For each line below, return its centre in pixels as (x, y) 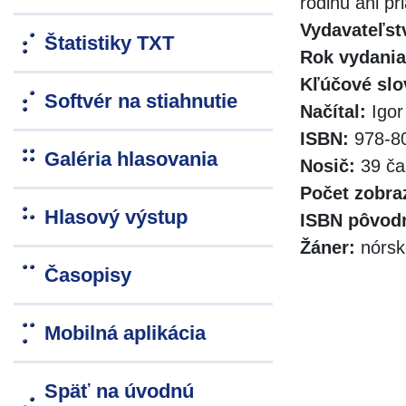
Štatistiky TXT (109, 43)
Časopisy (88, 275)
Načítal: (333, 112)
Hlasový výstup (116, 217)
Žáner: (328, 248)
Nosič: (328, 166)
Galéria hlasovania (131, 159)
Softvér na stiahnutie (141, 101)
